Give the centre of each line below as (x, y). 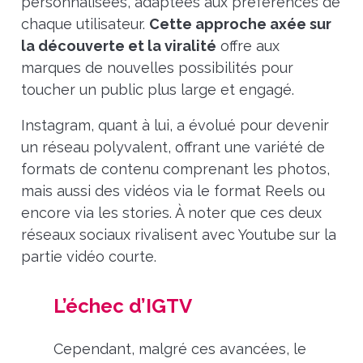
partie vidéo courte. (90, 256)
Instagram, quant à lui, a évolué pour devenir (175, 125)
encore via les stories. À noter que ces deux (171, 212)
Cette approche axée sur (240, 23)
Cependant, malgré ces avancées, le (179, 349)
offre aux (248, 45)
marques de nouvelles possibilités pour (157, 67)
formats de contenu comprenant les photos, (175, 169)
